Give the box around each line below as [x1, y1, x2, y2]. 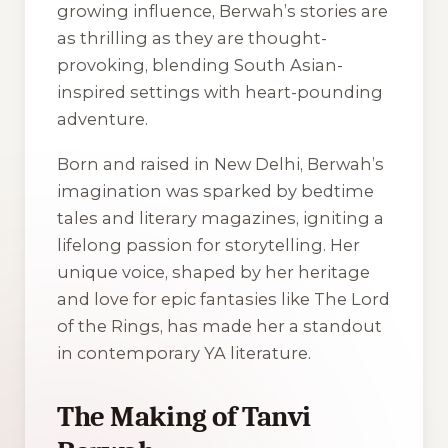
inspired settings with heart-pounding [57, 82, 383, 103]
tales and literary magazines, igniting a [57, 207, 384, 228]
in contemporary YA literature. [57, 342, 311, 363]
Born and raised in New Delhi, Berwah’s [57, 153, 384, 174]
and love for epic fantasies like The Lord [57, 288, 390, 309]
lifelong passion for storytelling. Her [57, 234, 360, 255]
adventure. [57, 109, 148, 130]
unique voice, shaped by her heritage [57, 261, 370, 282]
